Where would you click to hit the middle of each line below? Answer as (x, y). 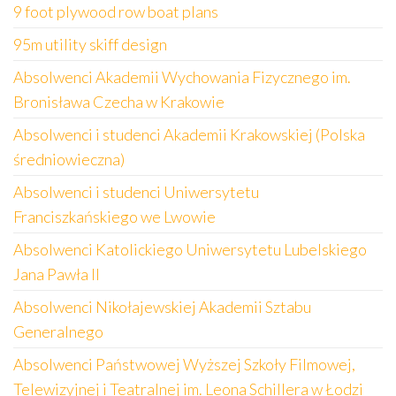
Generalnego (58, 331)
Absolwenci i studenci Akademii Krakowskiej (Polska (189, 134)
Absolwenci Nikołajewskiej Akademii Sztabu (162, 307)
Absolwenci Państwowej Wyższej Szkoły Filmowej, (184, 364)
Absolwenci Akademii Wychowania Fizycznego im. (182, 77)
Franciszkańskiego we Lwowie (114, 217)
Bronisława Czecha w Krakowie (119, 102)
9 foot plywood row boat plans (116, 11)
